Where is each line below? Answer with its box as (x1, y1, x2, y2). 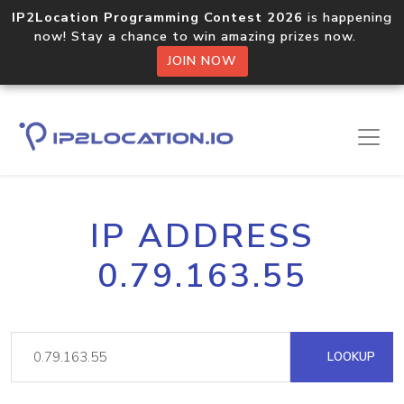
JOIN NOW (167, 52, 237, 69)
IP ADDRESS (90, 214, 314, 259)
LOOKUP (324, 348, 375, 365)
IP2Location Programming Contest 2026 (12, 8, 303, 26)
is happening (303, 8, 392, 26)
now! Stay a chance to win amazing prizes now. (34, 27, 370, 45)
